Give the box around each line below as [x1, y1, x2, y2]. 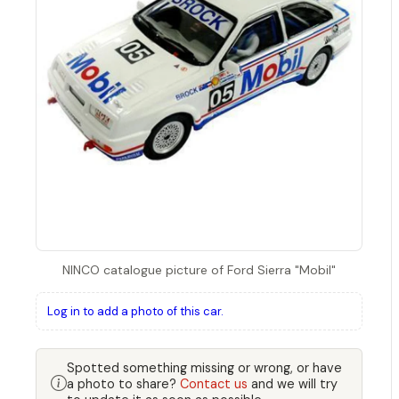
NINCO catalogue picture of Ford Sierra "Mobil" [62, 261, 336, 278]
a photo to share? [67, 375, 180, 392]
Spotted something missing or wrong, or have [67, 359, 342, 376]
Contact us [180, 375, 248, 392]
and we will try [248, 375, 338, 392]
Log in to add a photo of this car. [47, 303, 224, 319]
